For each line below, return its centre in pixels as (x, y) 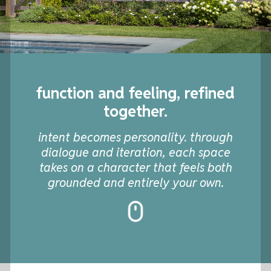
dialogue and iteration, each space (135, 153)
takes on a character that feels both (135, 168)
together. (135, 111)
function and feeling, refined (135, 93)
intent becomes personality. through (135, 138)
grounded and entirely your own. (135, 183)
